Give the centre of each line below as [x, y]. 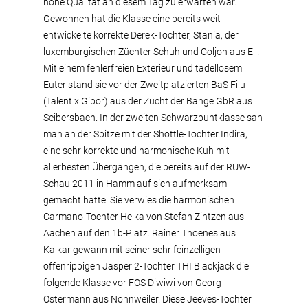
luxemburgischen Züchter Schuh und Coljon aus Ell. [151, 52]
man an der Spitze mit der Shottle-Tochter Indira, [145, 134]
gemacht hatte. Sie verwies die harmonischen [139, 200]
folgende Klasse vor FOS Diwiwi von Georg [132, 283]
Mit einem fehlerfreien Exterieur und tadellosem [143, 68]
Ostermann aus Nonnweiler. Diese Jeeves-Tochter [147, 299]
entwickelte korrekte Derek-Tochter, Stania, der [141, 35]
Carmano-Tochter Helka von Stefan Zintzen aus [144, 217]
